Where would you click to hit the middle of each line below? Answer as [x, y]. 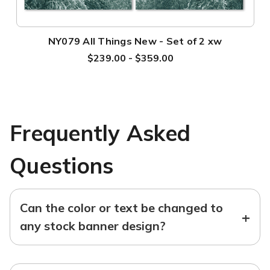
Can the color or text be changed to [121, 207]
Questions [62, 165]
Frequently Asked [100, 133]
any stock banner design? [93, 225]
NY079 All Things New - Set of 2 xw [135, 41]
